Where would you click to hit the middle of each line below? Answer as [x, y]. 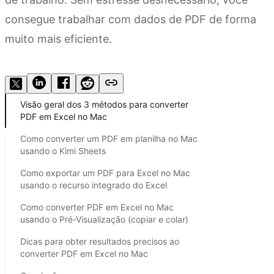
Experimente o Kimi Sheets [67, 68]
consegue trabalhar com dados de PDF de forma [131, 20]
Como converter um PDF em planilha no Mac [109, 139]
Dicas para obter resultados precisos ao [100, 242]
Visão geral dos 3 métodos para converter [104, 105]
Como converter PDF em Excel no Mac [97, 207]
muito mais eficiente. [58, 39]
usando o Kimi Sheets [63, 151]
